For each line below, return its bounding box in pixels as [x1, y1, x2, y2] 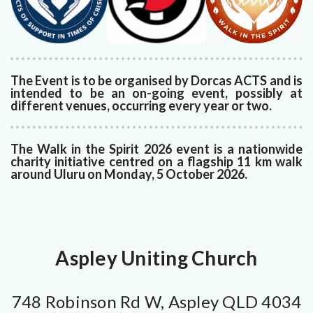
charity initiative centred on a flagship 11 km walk [10, 154, 303, 170]
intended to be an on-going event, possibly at [10, 85, 303, 101]
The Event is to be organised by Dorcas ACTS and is [10, 73, 303, 89]
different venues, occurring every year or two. [10, 98, 272, 114]
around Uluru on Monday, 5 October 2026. [10, 166, 247, 182]
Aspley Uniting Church [55, 246, 258, 270]
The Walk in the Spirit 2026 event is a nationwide [10, 141, 303, 157]
